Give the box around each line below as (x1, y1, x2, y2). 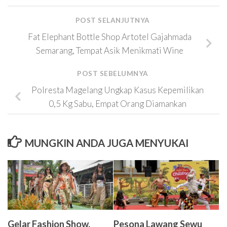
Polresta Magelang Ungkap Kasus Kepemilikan (31, 85, 204, 96)
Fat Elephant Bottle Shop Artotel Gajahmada (27, 31, 192, 43)
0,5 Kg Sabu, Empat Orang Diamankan (49, 98, 186, 109)
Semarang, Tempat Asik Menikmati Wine (35, 45, 183, 56)
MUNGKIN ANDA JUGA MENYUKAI (24, 136, 188, 149)
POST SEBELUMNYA (77, 69, 150, 78)
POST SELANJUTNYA (75, 16, 152, 24)
